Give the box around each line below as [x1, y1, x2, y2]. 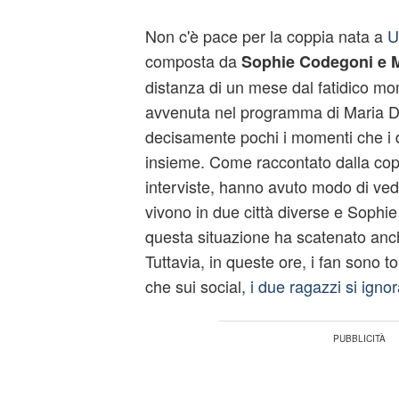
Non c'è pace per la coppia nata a [144, 24, 387, 47]
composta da [144, 49, 241, 72]
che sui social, [144, 274, 250, 297]
